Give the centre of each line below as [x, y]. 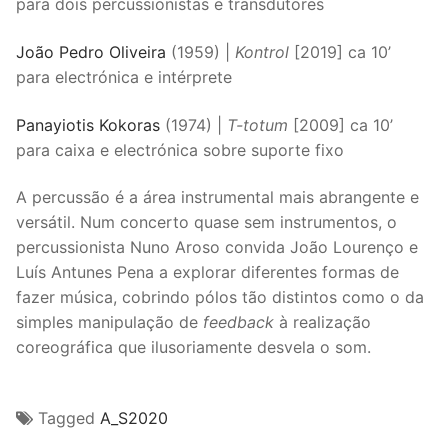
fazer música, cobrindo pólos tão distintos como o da [220, 297]
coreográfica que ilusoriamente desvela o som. [193, 347]
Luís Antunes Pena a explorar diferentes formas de [207, 272]
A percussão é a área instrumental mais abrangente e [217, 197]
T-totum [257, 124]
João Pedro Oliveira [91, 52]
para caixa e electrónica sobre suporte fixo [180, 149]
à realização [322, 322]
